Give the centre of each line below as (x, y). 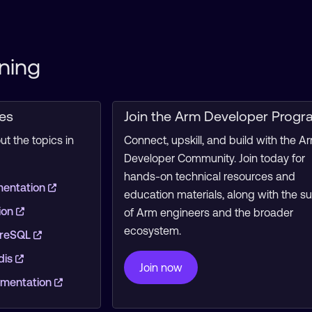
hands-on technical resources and (209, 176)
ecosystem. (152, 231)
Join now (161, 267)
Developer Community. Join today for (214, 158)
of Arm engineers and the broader (208, 212)
